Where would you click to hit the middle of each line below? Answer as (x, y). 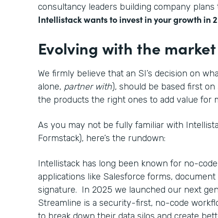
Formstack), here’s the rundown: (102, 138)
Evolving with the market (127, 48)
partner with (88, 86)
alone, (51, 86)
